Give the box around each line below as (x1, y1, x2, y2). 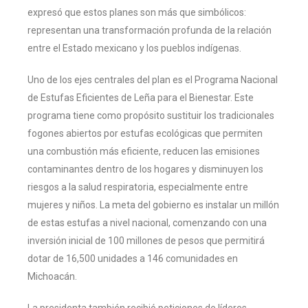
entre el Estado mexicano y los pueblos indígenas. (27, 42, 241, 54)
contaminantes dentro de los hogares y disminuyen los (27, 163, 263, 175)
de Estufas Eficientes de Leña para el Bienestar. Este (27, 91, 254, 103)
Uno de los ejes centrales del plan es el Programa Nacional (27, 74, 278, 85)
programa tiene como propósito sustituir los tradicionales (27, 109, 274, 121)
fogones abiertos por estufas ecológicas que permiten (27, 127, 263, 139)
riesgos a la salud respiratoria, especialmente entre (27, 181, 248, 192)
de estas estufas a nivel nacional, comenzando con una (27, 217, 267, 228)
